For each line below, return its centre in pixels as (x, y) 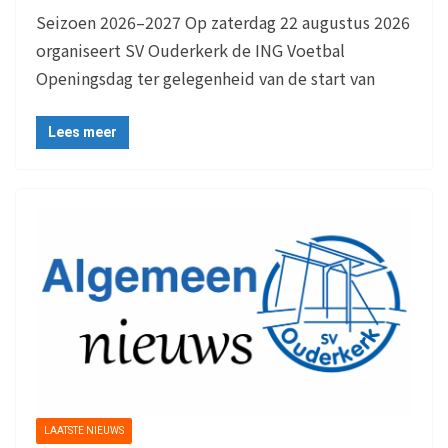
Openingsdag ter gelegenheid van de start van (205, 77)
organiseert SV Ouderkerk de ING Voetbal (190, 49)
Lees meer (82, 131)
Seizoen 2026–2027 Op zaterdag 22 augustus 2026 (223, 21)
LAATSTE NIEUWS (84, 430)
